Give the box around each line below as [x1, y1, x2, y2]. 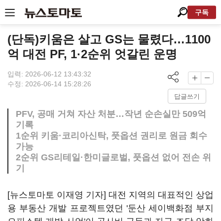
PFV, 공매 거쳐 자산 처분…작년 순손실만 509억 [16, 109, 206, 119]
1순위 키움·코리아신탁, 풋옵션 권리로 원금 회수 [16, 131, 207, 141]
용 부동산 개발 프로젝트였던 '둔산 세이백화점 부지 [7, 203, 214, 213]
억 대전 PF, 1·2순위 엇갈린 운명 [7, 47, 177, 61]
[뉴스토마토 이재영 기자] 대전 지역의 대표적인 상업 [7, 190, 214, 200]
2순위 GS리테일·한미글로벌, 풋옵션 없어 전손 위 [16, 152, 211, 162]
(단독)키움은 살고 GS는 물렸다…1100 [7, 33, 211, 46]
